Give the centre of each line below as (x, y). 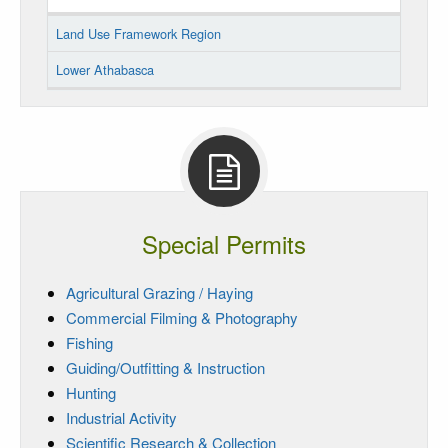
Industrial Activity (121, 417)
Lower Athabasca (104, 69)
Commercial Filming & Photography (182, 317)
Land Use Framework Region (138, 33)
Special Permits (224, 243)
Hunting (91, 392)
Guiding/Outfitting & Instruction (165, 367)
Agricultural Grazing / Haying (159, 292)
